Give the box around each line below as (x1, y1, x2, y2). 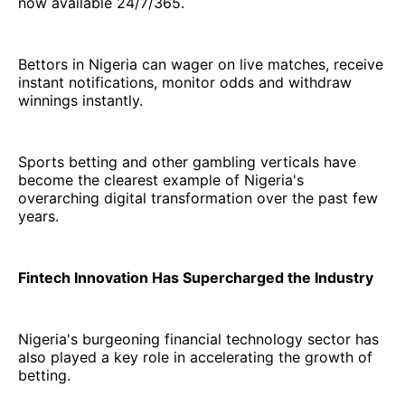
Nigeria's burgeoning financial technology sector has (18, 329, 379, 348)
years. (18, 206, 59, 225)
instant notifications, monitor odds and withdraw (18, 72, 352, 91)
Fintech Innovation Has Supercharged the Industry (18, 268, 373, 287)
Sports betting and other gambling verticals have (18, 152, 356, 171)
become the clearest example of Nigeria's (18, 170, 304, 189)
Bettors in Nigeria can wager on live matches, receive (18, 54, 383, 73)
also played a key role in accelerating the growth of (18, 347, 372, 366)
